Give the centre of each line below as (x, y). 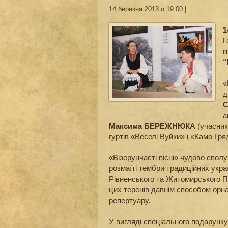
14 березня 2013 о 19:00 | (148, 9)
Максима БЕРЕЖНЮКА (152, 126)
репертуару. (130, 201)
